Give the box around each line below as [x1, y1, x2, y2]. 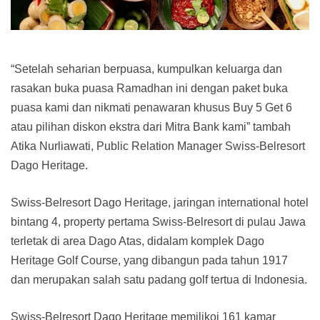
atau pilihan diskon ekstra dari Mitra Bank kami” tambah [11, 121, 291, 134]
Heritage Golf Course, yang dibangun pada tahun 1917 [11, 254, 288, 267]
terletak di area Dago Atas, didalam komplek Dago [11, 235, 264, 248]
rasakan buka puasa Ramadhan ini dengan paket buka [11, 82, 288, 95]
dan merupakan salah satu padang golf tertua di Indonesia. [11, 274, 307, 286]
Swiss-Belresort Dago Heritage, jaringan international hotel [11, 196, 309, 209]
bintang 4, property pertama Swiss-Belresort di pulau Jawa [11, 216, 306, 229]
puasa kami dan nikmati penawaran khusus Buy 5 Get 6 [11, 101, 292, 114]
